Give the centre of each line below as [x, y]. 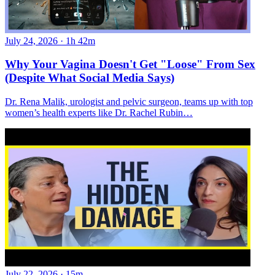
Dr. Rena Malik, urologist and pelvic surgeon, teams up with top [129, 102]
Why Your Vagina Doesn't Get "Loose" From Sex [130, 64]
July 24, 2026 [31, 41]
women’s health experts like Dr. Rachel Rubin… [99, 113]
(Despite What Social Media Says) [90, 78]
